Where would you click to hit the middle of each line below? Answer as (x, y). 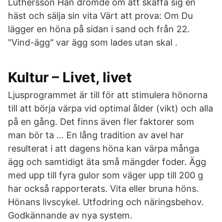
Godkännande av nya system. (70, 215)
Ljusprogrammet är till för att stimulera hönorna (108, 95)
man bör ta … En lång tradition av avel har (96, 135)
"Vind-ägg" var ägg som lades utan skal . (93, 42)
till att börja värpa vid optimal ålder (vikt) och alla (111, 108)
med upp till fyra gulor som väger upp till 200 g (106, 175)
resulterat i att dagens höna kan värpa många (104, 148)
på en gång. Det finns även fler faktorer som (101, 122)
